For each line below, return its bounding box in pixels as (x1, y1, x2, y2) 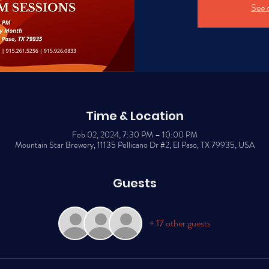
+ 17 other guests (150, 216, 211, 230)
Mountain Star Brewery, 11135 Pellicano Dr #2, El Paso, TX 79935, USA (14, 139, 255, 151)
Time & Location (85, 107, 184, 124)
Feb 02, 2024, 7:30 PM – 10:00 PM (71, 128, 198, 141)
